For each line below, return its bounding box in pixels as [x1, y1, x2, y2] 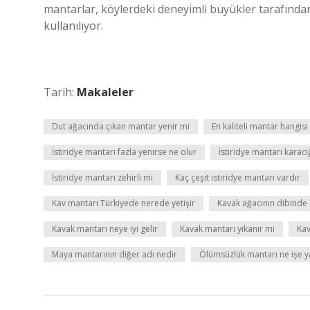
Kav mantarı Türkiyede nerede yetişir [52, 197, 195, 209]
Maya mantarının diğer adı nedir [52, 248, 177, 260]
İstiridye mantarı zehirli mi [52, 172, 153, 183]
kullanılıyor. [44, 18, 103, 33]
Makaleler [77, 84, 134, 100]
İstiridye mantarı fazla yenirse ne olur [52, 146, 197, 158]
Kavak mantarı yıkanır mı [180, 223, 275, 235]
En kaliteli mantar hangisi [212, 120, 308, 132]
